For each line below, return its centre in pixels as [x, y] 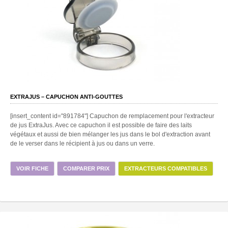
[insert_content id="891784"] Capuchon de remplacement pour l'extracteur [112, 116]
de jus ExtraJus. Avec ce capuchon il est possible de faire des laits [101, 125]
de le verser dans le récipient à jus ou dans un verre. [82, 143]
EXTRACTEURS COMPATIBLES [166, 168]
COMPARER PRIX [86, 168]
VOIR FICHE [32, 168]
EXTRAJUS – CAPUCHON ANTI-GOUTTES [66, 96]
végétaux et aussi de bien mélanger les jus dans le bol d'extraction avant [110, 134]
